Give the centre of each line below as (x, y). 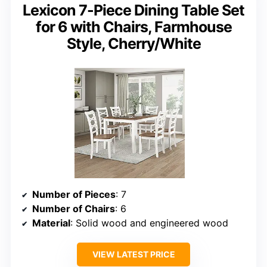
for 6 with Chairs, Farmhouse (133, 27)
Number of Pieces (74, 194)
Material (51, 223)
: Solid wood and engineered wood (149, 223)
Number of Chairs (74, 208)
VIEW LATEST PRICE (133, 254)
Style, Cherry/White (133, 43)
